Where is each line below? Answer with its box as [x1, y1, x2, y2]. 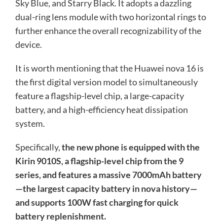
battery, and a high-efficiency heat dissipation [15, 104, 188, 115]
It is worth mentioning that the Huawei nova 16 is [15, 62, 204, 74]
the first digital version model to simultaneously [15, 76, 198, 87]
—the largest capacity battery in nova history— [15, 183, 197, 194]
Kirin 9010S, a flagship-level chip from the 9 [15, 155, 184, 166]
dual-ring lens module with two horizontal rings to [15, 11, 206, 22]
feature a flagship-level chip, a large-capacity [15, 90, 184, 101]
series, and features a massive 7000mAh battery [15, 169, 202, 180]
